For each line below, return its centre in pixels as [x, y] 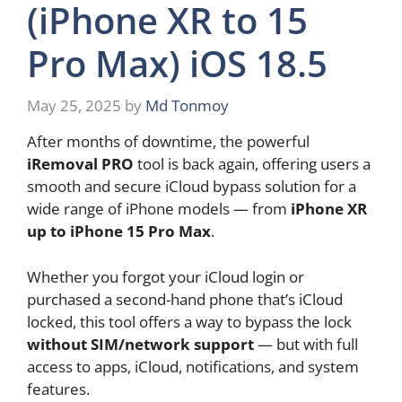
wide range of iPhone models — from [159, 209]
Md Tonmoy [187, 106]
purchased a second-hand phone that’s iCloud [185, 299]
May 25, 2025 [74, 106]
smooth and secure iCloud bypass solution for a [192, 187]
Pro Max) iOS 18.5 [177, 63]
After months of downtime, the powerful [168, 142]
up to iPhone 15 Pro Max [119, 232]
